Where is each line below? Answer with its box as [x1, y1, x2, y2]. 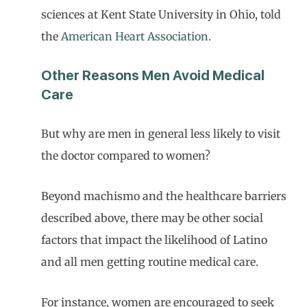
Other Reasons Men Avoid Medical [41, 67, 265, 84]
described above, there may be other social [41, 211, 263, 225]
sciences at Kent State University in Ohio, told [41, 8, 281, 21]
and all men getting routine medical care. [41, 255, 258, 269]
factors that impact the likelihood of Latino [41, 233, 267, 247]
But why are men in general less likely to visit [41, 127, 280, 140]
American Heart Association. [61, 29, 211, 43]
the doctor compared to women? [41, 149, 210, 162]
